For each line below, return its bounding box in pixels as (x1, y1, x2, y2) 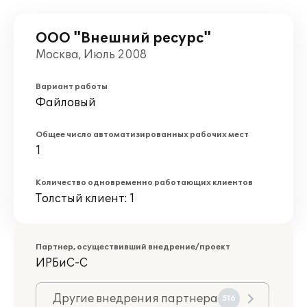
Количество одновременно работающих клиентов (36, 178, 253, 187)
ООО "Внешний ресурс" (36, 30, 211, 47)
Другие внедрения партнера (53, 292, 218, 306)
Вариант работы (36, 82, 108, 91)
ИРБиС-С (36, 256, 88, 270)
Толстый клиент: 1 (36, 192, 135, 206)
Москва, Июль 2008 (36, 48, 147, 62)
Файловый (36, 96, 96, 110)
